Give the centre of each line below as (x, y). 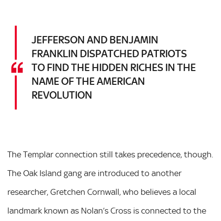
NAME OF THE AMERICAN (88, 81)
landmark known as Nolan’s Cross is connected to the (107, 211)
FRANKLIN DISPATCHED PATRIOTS (109, 54)
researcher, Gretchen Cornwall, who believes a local (102, 192)
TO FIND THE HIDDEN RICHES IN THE (114, 67)
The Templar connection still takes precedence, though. (110, 154)
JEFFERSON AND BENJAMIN (95, 40)
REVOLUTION (62, 95)
